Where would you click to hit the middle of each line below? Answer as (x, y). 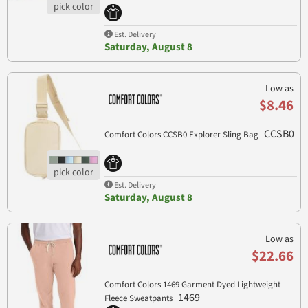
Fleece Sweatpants (139, 298)
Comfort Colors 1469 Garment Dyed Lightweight (192, 284)
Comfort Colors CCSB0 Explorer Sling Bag (182, 134)
